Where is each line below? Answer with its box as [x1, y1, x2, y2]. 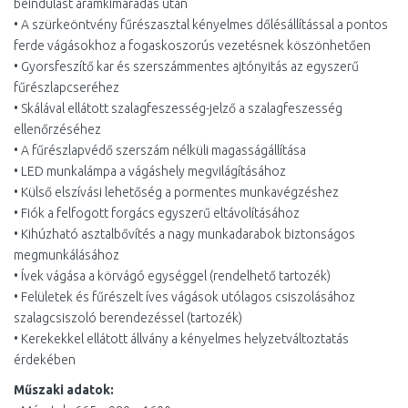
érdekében [14, 352, 76, 367]
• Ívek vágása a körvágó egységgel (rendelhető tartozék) [14, 269, 331, 283]
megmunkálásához [14, 248, 119, 262]
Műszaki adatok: [14, 382, 114, 397]
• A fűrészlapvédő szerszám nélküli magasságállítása [14, 143, 306, 158]
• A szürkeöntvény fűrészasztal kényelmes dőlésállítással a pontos [14, 17, 388, 32]
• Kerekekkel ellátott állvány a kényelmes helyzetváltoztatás [14, 331, 349, 346]
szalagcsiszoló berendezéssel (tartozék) [14, 311, 242, 325]
